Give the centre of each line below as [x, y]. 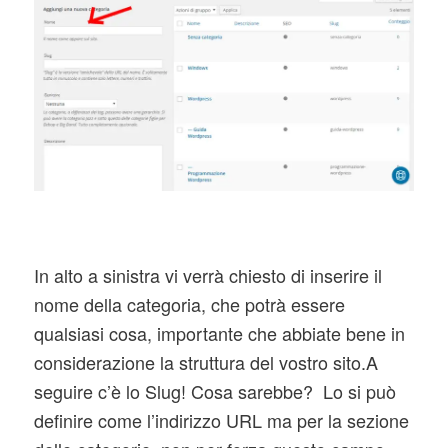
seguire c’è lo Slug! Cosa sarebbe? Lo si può [214, 391]
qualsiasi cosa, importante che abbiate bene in [219, 333]
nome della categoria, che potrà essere [189, 304]
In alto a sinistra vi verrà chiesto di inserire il [207, 275]
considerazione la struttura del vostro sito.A [205, 362]
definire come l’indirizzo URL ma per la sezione [221, 420]
